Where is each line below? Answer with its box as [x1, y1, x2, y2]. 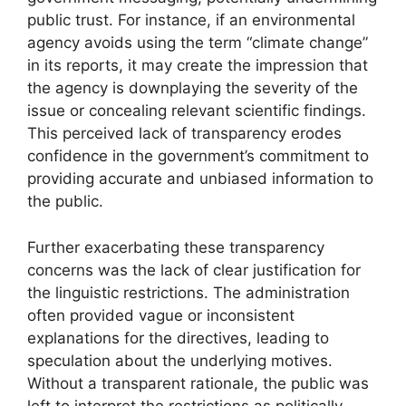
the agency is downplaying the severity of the [27, 79, 358, 98]
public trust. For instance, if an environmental [27, 11, 355, 30]
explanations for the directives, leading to [27, 328, 329, 347]
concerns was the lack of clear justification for [27, 260, 361, 279]
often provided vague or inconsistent [27, 305, 295, 324]
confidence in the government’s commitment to [27, 147, 369, 166]
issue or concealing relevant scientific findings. [27, 101, 366, 121]
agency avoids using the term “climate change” [27, 34, 368, 53]
